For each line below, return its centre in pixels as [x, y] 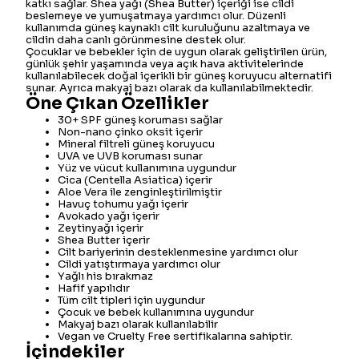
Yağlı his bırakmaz [105, 276]
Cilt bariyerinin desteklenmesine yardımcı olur [178, 252]
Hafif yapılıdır [94, 288]
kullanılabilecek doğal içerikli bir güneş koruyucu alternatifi [179, 76]
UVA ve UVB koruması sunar [130, 156]
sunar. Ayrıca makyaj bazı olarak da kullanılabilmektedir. [169, 88]
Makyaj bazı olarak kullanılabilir [138, 324]
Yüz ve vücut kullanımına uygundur [147, 168]
